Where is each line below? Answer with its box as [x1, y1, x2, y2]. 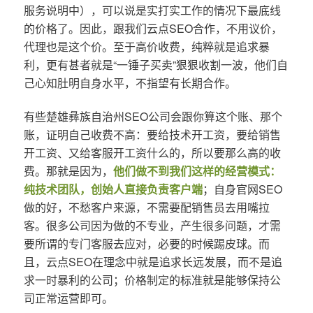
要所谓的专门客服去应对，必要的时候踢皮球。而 [23, 235, 270, 252]
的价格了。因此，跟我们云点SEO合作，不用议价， [23, 20, 282, 36]
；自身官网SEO [202, 180, 282, 197]
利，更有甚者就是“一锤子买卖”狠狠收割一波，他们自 [23, 56, 288, 73]
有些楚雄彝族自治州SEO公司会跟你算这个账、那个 [23, 108, 282, 124]
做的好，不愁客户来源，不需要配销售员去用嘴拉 [23, 198, 270, 215]
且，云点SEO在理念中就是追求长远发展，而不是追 [23, 253, 282, 270]
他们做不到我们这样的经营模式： [112, 162, 281, 179]
